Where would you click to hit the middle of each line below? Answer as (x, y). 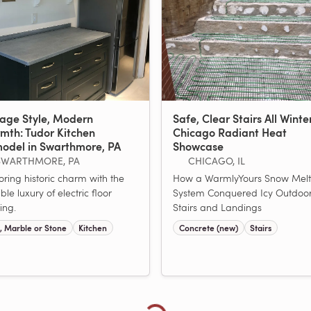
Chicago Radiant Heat (230, 132)
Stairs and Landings (217, 207)
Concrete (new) (208, 227)
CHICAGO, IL (216, 160)
